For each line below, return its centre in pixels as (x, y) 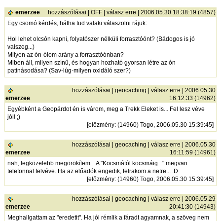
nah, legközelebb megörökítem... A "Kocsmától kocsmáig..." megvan (98, 164)
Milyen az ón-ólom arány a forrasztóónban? (66, 55)
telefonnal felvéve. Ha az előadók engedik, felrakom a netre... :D (93, 171)
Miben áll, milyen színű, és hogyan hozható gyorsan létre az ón (92, 63)
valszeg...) (21, 47)
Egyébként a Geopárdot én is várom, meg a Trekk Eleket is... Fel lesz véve (106, 109)
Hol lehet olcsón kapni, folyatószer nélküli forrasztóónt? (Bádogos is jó (101, 39)
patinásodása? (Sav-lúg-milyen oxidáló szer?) (69, 71)
